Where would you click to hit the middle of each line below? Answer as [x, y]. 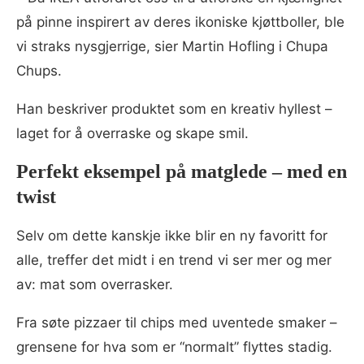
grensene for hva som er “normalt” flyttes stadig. [174, 347]
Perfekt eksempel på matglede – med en [182, 171]
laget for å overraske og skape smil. [132, 133]
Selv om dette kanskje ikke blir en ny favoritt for [172, 235]
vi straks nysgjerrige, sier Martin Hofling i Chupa [172, 46]
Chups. [39, 70]
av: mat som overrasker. [95, 284]
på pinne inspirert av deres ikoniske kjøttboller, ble [180, 22]
